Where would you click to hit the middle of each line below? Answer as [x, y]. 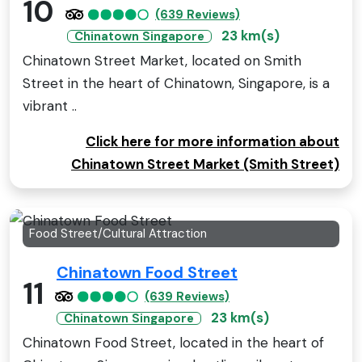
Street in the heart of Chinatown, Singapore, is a [176, 84]
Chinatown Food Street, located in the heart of [173, 343]
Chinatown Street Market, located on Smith [162, 61]
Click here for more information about [213, 142]
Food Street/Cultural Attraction [118, 234]
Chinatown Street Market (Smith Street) [205, 164]
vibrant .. [50, 106]
